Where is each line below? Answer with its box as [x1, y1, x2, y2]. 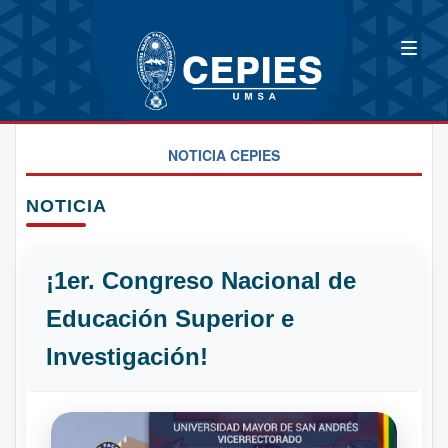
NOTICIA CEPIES [168, 144, 280, 165]
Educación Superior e [46, 304, 294, 332]
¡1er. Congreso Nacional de [46, 266, 356, 294]
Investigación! [46, 342, 208, 370]
